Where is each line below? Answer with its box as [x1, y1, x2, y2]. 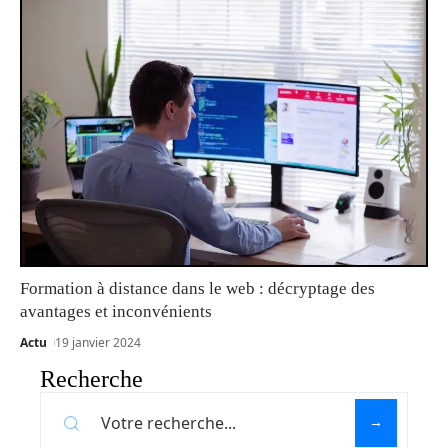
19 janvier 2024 [55, 334, 142, 351]
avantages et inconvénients [20, 302, 212, 321]
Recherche [40, 366, 143, 392]
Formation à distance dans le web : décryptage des [20, 279, 375, 298]
